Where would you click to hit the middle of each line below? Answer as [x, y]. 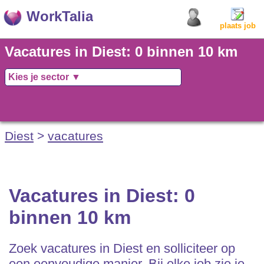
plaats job [237, 26]
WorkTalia [60, 16]
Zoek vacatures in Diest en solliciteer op [122, 249]
